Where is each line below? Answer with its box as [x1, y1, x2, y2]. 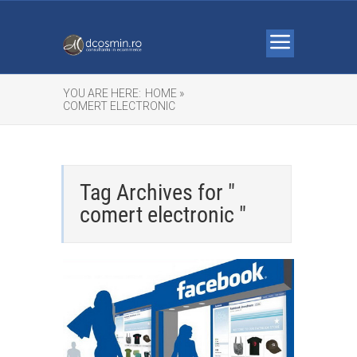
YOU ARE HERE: [63, 87, 141, 100]
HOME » [145, 87, 184, 100]
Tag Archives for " [80, 179, 235, 206]
